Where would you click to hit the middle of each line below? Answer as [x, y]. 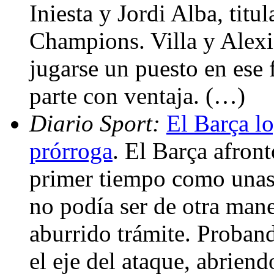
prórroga [71, 150]
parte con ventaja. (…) [137, 95]
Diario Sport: [98, 123]
